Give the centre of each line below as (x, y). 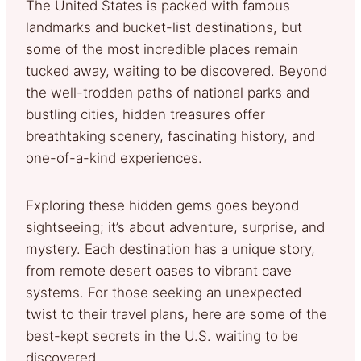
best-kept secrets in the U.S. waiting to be (162, 336)
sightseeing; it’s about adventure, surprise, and (175, 227)
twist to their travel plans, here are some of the (176, 314)
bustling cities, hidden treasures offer (145, 114)
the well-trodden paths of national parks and (168, 92)
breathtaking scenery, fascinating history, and (170, 136)
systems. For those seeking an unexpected (164, 292)
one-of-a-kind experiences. (114, 158)
